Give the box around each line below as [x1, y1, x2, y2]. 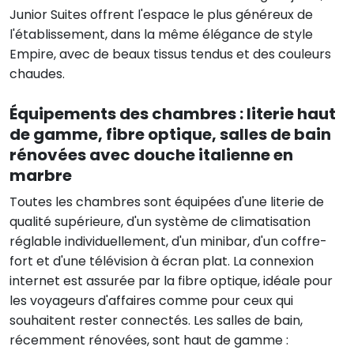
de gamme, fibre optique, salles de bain [9, 122, 331, 145]
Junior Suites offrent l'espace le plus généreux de [9, 5, 313, 24]
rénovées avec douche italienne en [9, 143, 293, 166]
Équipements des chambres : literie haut [9, 102, 336, 125]
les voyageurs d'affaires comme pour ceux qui [9, 291, 293, 310]
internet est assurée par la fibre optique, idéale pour [9, 271, 333, 290]
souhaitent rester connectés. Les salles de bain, [9, 311, 303, 330]
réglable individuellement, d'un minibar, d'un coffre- [9, 232, 327, 250]
